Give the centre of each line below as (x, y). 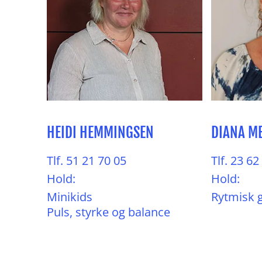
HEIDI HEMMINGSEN (100, 132)
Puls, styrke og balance (108, 212)
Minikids (70, 197)
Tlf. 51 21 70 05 (87, 161)
